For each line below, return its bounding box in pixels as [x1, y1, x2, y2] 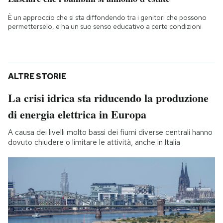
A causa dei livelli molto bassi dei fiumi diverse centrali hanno [8, 127, 213, 137]
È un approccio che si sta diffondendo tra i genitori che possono [8, 12, 207, 22]
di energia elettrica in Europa [8, 106, 146, 122]
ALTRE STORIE [8, 71, 66, 82]
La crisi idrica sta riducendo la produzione [8, 89, 209, 106]
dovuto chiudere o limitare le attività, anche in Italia [8, 137, 180, 147]
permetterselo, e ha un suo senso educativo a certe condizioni [8, 21, 202, 31]
